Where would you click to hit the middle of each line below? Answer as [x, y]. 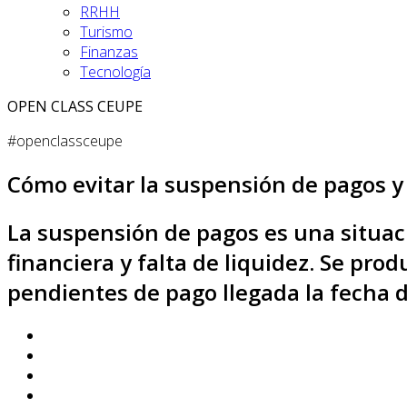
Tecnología [115, 72]
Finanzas [109, 52]
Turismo [106, 32]
